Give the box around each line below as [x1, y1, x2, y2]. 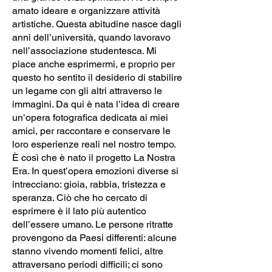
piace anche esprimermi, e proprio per [12, 58, 175, 70]
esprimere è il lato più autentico [12, 205, 146, 217]
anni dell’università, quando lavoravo [12, 31, 171, 43]
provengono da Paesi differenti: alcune [12, 231, 177, 243]
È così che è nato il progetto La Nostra [12, 151, 175, 163]
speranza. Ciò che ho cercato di [12, 191, 148, 203]
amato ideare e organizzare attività [12, 4, 160, 16]
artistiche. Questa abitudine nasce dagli [12, 18, 182, 30]
